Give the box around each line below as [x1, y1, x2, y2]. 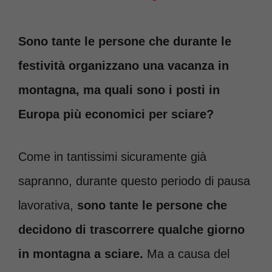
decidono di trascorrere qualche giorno [18, 223, 245, 236]
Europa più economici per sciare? [18, 107, 214, 121]
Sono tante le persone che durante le [18, 35, 231, 48]
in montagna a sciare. [18, 247, 147, 260]
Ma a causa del [147, 247, 229, 260]
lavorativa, [18, 199, 77, 212]
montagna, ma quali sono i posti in [18, 83, 220, 97]
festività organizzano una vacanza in [18, 59, 229, 72]
